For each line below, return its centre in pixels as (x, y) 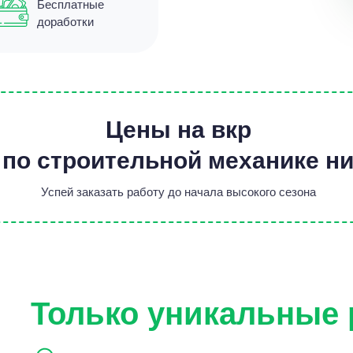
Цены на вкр (178, 128)
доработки (65, 21)
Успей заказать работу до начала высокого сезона (178, 191)
